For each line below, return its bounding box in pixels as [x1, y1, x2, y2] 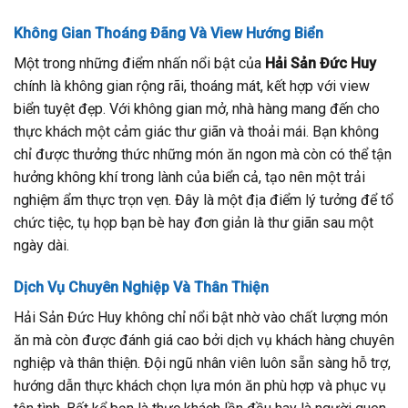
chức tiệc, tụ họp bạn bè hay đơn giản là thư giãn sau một [14, 214, 373, 232]
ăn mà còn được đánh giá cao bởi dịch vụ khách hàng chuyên [14, 331, 394, 350]
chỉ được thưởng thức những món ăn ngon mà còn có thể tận [14, 146, 392, 164]
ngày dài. [14, 237, 69, 255]
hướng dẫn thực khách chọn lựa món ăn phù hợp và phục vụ [14, 377, 386, 395]
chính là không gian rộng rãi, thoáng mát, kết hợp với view [14, 77, 370, 96]
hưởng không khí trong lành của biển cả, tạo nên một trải [14, 168, 365, 187]
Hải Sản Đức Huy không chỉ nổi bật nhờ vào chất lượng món [14, 309, 388, 327]
